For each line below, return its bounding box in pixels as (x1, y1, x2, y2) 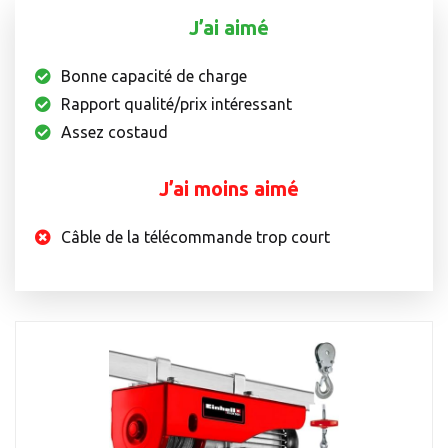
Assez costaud (61, 123, 168, 142)
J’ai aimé (189, 16, 269, 40)
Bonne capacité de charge (61, 67, 247, 86)
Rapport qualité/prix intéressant (61, 95, 292, 114)
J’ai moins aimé (159, 177, 299, 201)
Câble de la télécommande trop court (61, 228, 330, 247)
